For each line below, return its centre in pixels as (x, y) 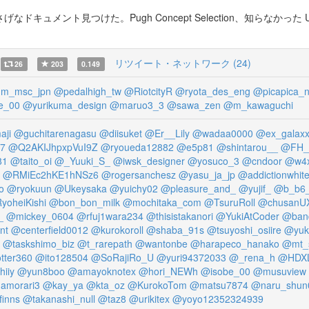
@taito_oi (31, 161)
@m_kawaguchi (258, 105)
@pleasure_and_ (198, 188)
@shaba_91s (175, 230)
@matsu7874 (219, 285)
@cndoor (262, 161)
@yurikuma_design (65, 105)
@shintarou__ (247, 147)
